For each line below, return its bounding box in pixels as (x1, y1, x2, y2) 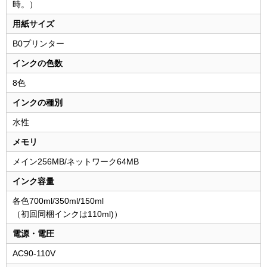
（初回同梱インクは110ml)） (13, 209, 122, 219)
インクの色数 (13, 58, 63, 69)
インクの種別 (13, 98, 63, 108)
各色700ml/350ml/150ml (13, 196, 104, 206)
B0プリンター (13, 39, 64, 49)
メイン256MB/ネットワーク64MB (13, 157, 139, 167)
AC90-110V (13, 249, 55, 259)
